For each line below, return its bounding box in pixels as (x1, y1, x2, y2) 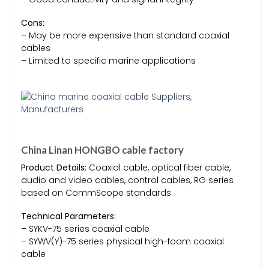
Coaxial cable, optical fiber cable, (86, 161, 231, 174)
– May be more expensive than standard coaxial (21, 29, 229, 42)
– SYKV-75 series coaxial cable (21, 223, 150, 235)
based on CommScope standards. (21, 186, 173, 199)
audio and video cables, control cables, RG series (21, 174, 234, 186)
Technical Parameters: (21, 210, 116, 223)
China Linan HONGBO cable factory (21, 144, 184, 157)
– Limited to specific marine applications (21, 55, 196, 67)
